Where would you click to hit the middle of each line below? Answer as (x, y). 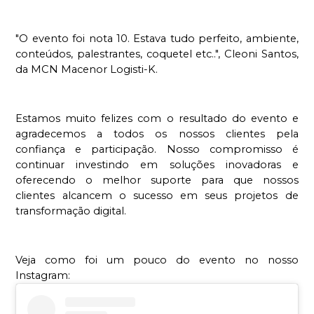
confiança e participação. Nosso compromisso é (157, 150)
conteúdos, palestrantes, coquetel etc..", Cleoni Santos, (157, 54)
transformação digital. (71, 211)
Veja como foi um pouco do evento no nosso (157, 260)
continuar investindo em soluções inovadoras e (157, 165)
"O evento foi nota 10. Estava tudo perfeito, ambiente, (157, 39)
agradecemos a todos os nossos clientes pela (157, 134)
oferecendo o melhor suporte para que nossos (157, 180)
